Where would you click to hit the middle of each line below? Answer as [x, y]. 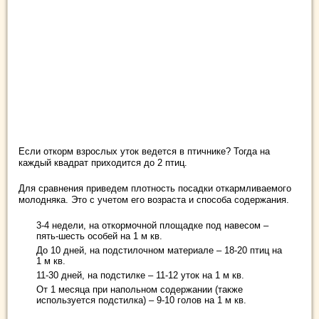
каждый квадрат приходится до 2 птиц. [103, 163]
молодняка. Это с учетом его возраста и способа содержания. [154, 200]
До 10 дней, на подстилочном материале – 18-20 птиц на [159, 251]
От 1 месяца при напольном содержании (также [140, 290]
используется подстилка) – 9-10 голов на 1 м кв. [141, 300]
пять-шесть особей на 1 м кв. [99, 236]
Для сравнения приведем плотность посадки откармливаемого [155, 189]
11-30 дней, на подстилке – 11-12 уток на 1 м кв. [140, 276]
